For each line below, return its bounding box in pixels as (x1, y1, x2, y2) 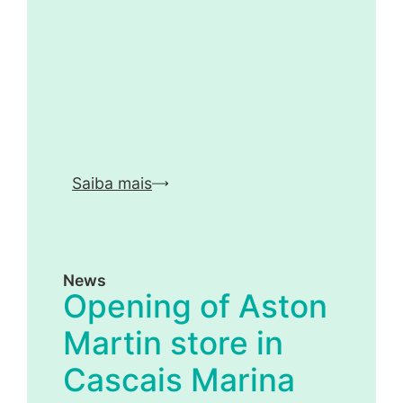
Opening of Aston (63, 286, 327, 326)
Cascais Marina (63, 360, 295, 399)
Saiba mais (72, 174, 152, 193)
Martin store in (63, 323, 283, 363)
